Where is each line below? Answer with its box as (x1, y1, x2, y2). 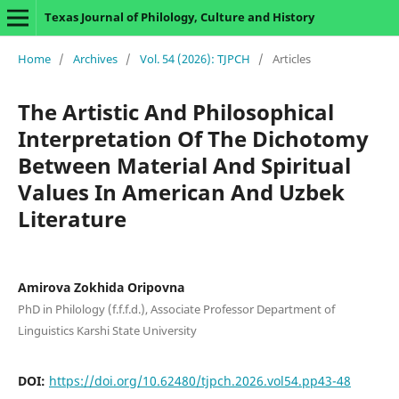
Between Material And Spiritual (17, 150, 351, 180)
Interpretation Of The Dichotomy (17, 123, 369, 153)
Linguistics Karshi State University (17, 322, 197, 338)
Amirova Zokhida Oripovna (17, 278, 184, 296)
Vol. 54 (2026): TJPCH (139, 50, 250, 67)
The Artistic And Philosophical (17, 96, 334, 126)
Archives (72, 50, 118, 67)
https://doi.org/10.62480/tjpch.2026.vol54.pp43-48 (48, 371, 351, 389)
